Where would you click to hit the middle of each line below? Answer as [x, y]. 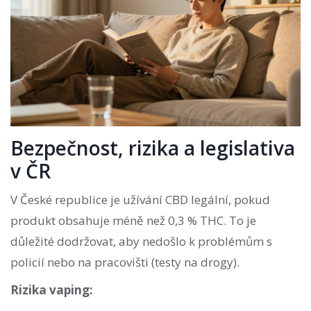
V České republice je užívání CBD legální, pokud [140, 200]
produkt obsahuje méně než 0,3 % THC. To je [133, 221]
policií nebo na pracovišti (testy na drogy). [125, 262]
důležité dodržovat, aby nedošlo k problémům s [141, 242]
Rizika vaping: [52, 290]
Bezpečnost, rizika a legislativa [153, 148]
